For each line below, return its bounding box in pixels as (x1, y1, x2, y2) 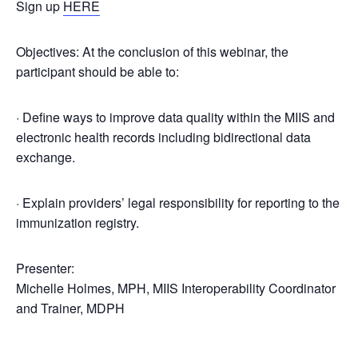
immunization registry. (16, 213, 139, 232)
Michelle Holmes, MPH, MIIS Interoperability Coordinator (16, 279, 336, 297)
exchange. (16, 148, 75, 166)
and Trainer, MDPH (16, 299, 125, 317)
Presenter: (16, 259, 74, 277)
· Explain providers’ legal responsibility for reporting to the (16, 193, 340, 212)
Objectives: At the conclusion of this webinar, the (16, 42, 288, 61)
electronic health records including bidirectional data (16, 128, 311, 146)
